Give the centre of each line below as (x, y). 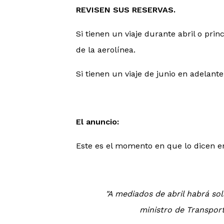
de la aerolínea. (106, 50)
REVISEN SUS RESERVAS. (126, 10)
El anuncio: (97, 122)
